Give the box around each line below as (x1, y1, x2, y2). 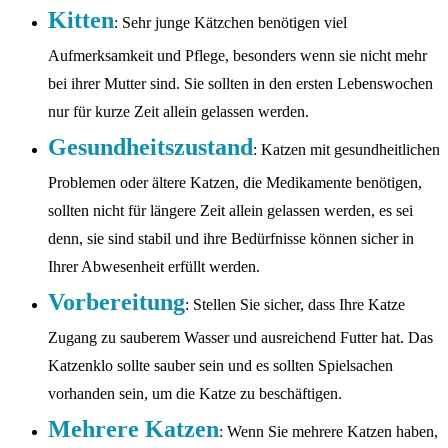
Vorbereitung (48, 289, 185, 316)
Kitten (48, 7, 114, 34)
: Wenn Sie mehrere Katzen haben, (219, 423, 438, 441)
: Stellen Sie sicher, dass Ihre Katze (185, 296, 405, 314)
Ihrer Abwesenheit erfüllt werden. (48, 258, 260, 276)
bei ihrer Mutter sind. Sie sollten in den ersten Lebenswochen (48, 75, 433, 93)
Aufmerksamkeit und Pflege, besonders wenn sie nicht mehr (48, 47, 427, 65)
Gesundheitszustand (48, 134, 253, 161)
